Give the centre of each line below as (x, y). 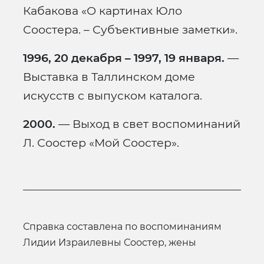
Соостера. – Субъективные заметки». (130, 30)
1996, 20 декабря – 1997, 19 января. (124, 58)
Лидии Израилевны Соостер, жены (110, 243)
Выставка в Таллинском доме (109, 77)
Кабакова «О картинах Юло (103, 11)
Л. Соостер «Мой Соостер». (101, 143)
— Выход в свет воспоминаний (148, 124)
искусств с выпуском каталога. (113, 96)
